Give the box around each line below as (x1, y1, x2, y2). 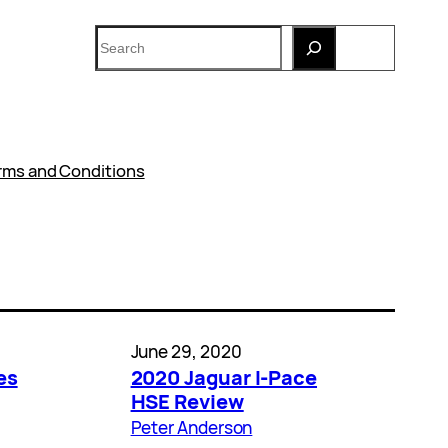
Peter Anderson (130, 415, 253, 439)
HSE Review (130, 387, 244, 415)
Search (93, 22, 151, 45)
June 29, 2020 (130, 339, 242, 363)
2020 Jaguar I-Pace (130, 363, 318, 391)
